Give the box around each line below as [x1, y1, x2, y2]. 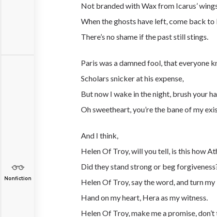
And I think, [81, 131, 118, 140]
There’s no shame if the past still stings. [81, 32, 208, 41]
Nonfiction [4, 175, 31, 182]
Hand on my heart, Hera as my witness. [81, 193, 208, 202]
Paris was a [81, 58, 119, 67]
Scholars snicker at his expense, [81, 74, 184, 83]
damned [119, 58, 146, 67]
